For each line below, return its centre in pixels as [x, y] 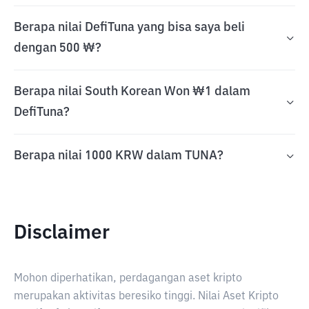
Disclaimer [62, 233]
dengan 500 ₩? [58, 48]
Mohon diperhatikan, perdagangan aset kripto [128, 279]
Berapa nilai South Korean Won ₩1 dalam [132, 92]
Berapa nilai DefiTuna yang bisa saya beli [129, 28]
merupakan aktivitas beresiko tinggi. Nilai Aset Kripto [146, 297]
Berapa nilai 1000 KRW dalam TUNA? [119, 156]
